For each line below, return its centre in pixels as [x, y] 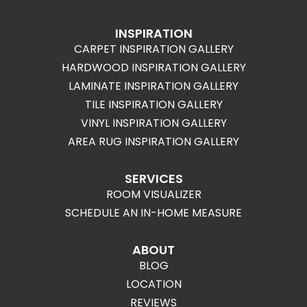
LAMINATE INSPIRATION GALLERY [153, 86]
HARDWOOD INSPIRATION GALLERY [153, 68]
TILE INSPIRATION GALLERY [153, 105]
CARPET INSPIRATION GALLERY [153, 49]
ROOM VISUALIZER [153, 195]
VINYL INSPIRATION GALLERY [153, 123]
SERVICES [153, 179]
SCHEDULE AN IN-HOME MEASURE [153, 213]
